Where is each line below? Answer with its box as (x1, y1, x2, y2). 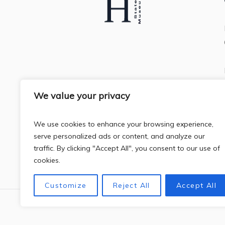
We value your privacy (34, 90, 130, 101)
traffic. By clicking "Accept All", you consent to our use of (34, 144, 220, 153)
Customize (45, 181, 87, 190)
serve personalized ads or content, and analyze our (34, 132, 205, 141)
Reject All (113, 181, 150, 190)
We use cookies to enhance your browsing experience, (34, 120, 213, 129)
